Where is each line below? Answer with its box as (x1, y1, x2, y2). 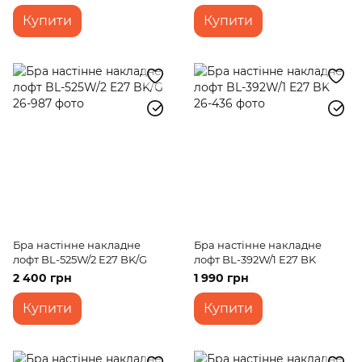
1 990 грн (194, 271, 249, 285)
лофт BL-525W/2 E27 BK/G (13, 253, 147, 266)
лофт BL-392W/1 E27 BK (194, 253, 316, 266)
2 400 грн (13, 271, 72, 285)
